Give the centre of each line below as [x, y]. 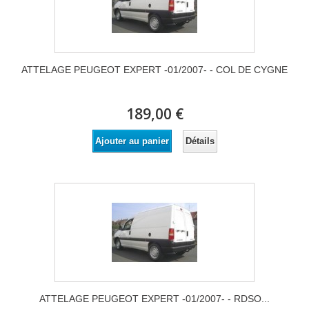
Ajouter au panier [132, 141]
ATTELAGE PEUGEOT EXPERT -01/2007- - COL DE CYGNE [154, 70]
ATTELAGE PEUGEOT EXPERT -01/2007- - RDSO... [154, 299]
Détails [200, 141]
